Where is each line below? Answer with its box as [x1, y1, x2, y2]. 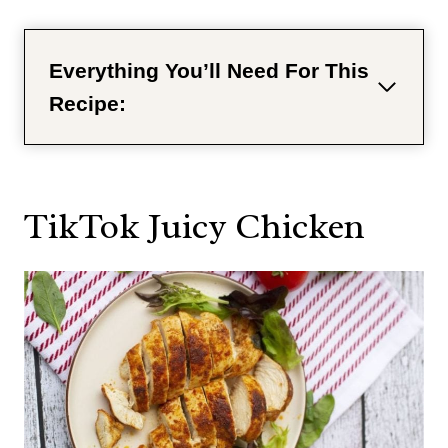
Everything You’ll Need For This [49, 58, 369, 82]
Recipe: [49, 91, 126, 115]
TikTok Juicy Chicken [24, 202, 365, 249]
